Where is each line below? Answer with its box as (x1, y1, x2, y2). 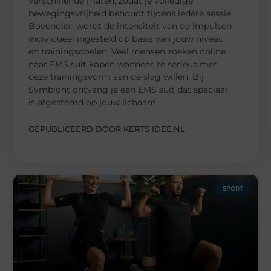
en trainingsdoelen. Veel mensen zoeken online (28, 45, 226, 57)
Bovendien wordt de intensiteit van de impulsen (28, 20, 232, 31)
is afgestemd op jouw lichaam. (28, 96, 158, 108)
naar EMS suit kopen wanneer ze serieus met (28, 58, 218, 70)
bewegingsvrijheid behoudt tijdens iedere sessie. (28, 7, 233, 19)
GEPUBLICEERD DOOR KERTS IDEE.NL (28, 123, 186, 134)
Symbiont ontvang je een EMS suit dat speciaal (28, 83, 228, 95)
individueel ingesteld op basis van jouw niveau (28, 33, 224, 44)
